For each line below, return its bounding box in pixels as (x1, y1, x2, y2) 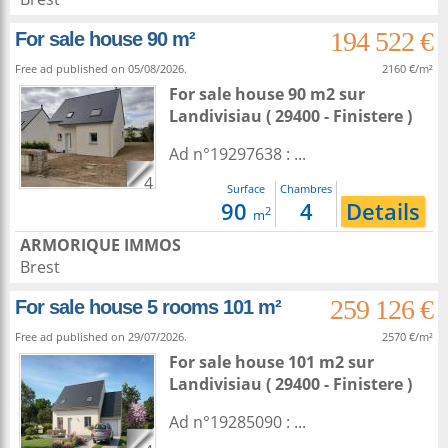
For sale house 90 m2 (169, 83, 339, 105)
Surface (227, 181, 265, 196)
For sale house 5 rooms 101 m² (15, 296, 281, 318)
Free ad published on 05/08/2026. (15, 61, 187, 76)
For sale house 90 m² (15, 28, 195, 50)
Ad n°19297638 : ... (169, 143, 306, 165)
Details (346, 196, 420, 227)
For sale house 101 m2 (169, 351, 348, 373)
